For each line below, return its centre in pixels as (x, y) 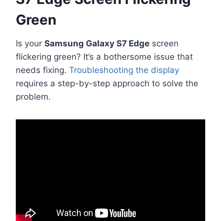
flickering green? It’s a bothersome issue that (104, 57)
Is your (30, 44)
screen (164, 44)
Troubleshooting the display (124, 70)
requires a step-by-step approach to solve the (107, 84)
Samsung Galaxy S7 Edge (97, 44)
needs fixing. (42, 70)
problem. (33, 97)
